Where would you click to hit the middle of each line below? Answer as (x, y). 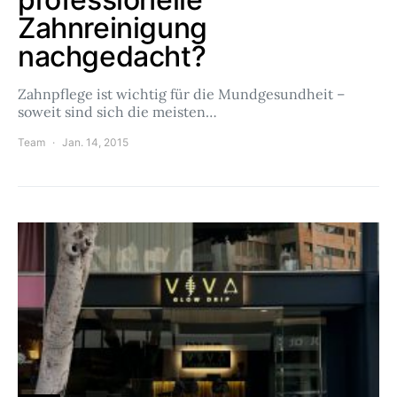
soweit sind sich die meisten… (117, 112)
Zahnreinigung (113, 28)
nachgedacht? (112, 56)
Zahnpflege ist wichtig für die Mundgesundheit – (181, 94)
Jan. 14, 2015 (95, 142)
